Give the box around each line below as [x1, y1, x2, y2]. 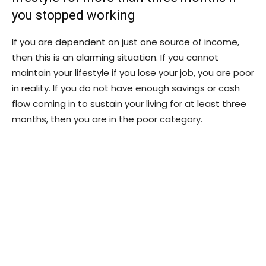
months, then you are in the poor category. [12, 112, 202, 125]
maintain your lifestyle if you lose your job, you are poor [12, 66, 254, 79]
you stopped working [12, 7, 135, 23]
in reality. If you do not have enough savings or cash [12, 81, 240, 94]
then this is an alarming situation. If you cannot [12, 50, 218, 64]
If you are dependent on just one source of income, [12, 35, 239, 48]
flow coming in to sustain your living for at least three [12, 97, 246, 110]
